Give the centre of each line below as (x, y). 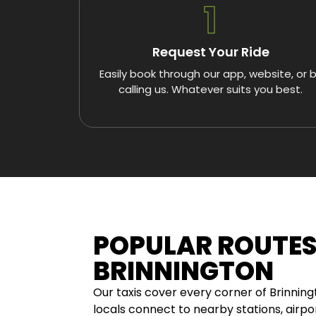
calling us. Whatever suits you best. (211, 90)
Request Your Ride (211, 52)
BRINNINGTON (183, 272)
